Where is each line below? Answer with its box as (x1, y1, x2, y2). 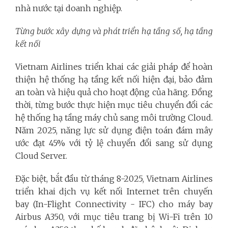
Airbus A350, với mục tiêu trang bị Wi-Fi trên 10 (15, 212, 213, 222)
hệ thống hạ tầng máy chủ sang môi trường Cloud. (15, 112, 213, 123)
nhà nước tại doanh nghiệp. (15, 3, 122, 13)
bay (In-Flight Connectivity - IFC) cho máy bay (15, 199, 213, 209)
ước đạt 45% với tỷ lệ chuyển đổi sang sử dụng (15, 138, 213, 148)
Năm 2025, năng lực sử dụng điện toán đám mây (15, 125, 213, 135)
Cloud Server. (15, 151, 67, 161)
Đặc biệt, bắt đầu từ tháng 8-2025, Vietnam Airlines (15, 174, 213, 184)
